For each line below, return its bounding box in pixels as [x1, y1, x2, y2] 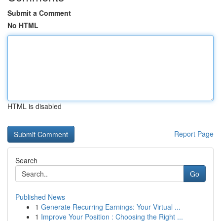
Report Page [174, 129, 214, 139]
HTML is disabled [7, 101, 62, 111]
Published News [15, 192, 65, 202]
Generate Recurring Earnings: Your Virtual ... [41, 202, 181, 212]
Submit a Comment [7, 8, 71, 18]
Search [15, 155, 37, 165]
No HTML [7, 20, 38, 30]
